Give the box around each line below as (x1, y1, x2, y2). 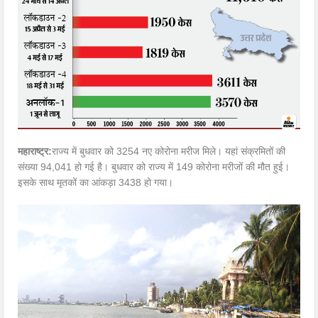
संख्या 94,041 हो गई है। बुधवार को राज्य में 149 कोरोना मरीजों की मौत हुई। (18, 161, 290, 173)
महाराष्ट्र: (18, 146, 53, 158)
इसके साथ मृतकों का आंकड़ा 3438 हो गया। (18, 177, 174, 189)
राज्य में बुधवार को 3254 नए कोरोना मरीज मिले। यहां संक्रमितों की (52, 146, 286, 158)
